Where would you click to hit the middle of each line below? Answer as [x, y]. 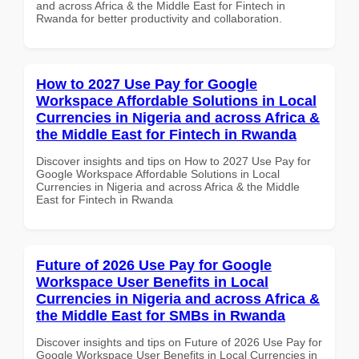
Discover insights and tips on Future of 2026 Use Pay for [179, 342]
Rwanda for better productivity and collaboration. [159, 18]
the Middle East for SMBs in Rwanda [161, 315]
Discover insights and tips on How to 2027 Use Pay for [173, 161]
